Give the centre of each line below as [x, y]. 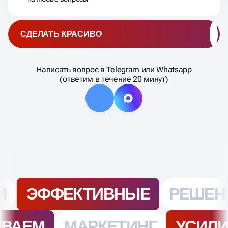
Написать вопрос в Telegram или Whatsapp [114, 70]
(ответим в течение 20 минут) [114, 79]
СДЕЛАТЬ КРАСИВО [61, 34]
